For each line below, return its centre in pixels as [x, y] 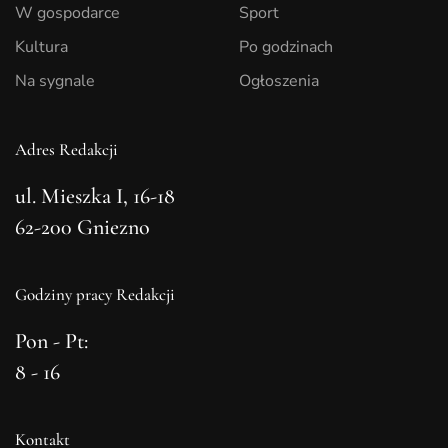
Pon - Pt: [51, 341]
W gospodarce [67, 13]
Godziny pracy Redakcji [95, 295]
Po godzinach [286, 47]
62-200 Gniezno [82, 227]
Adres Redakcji [66, 150]
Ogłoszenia [279, 81]
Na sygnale [55, 81]
